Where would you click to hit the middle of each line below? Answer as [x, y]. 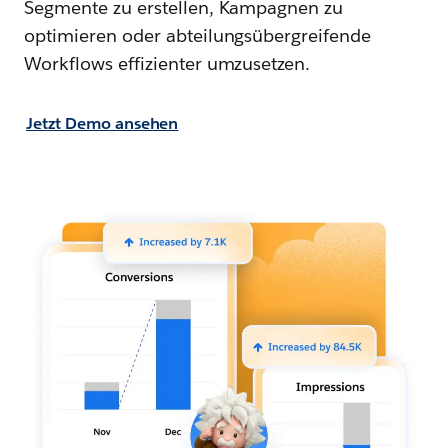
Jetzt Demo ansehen [102, 123]
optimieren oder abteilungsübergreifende [198, 35]
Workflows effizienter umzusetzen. [167, 63]
